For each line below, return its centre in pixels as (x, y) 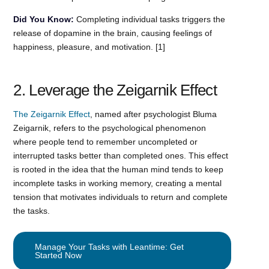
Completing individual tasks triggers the (150, 19)
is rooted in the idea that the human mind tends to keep (119, 169)
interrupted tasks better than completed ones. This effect (121, 155)
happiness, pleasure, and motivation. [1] (89, 47)
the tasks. (32, 210)
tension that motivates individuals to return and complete (121, 197)
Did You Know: (44, 19)
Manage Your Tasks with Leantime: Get (110, 246)
